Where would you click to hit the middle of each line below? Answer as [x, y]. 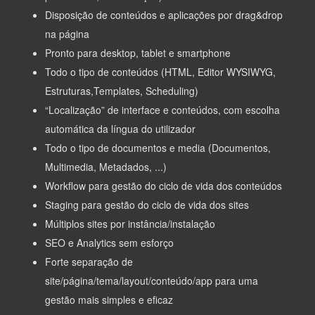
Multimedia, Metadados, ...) [106, 167]
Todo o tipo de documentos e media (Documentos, [158, 148]
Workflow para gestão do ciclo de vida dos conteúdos [163, 186]
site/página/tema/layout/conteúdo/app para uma [152, 281]
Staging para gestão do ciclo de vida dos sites [147, 205]
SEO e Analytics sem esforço [109, 243]
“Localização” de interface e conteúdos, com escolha [162, 110]
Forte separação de [89, 262]
